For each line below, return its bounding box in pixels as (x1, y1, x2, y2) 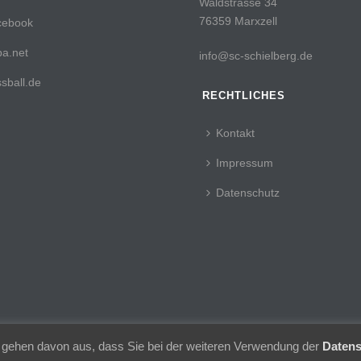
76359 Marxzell (199, 15, 278, 28)
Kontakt (216, 127, 255, 140)
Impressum (216, 156, 274, 170)
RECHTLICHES (202, 89, 286, 102)
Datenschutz (216, 186, 280, 200)
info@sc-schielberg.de (199, 49, 313, 63)
